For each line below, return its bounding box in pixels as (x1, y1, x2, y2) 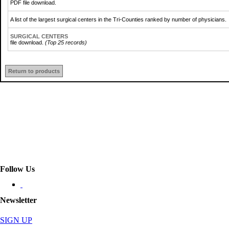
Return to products (8, 67, 60, 74)
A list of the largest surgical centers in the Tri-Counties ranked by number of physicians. (10, 16, 226, 22)
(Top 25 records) (45, 39, 87, 45)
